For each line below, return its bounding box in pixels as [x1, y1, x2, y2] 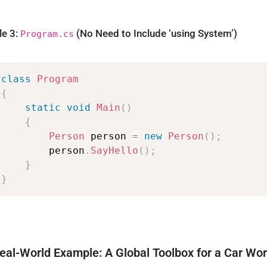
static [25, 102, 61, 114]
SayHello [91, 145, 139, 157]
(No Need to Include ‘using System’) [74, 27, 238, 39]
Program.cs [20, 28, 74, 39]
